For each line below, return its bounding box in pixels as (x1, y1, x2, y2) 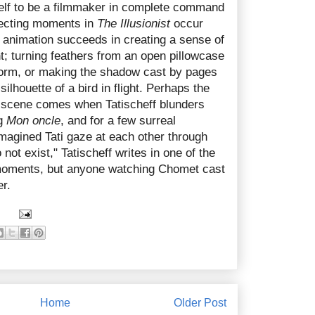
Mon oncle (6, 113, 60, 127)
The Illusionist (97, 16, 170, 30)
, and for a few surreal (60, 113, 176, 127)
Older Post (174, 296, 226, 309)
